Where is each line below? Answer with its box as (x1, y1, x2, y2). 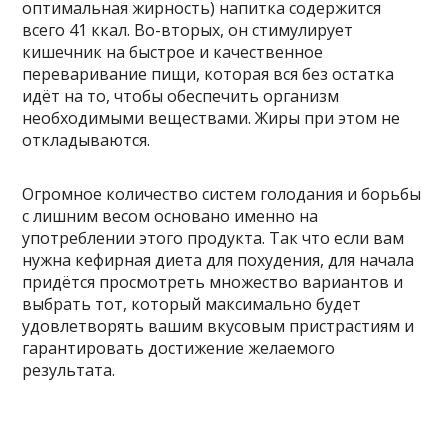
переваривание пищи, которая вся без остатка (22, 62, 395, 85)
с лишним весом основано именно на (22, 204, 319, 227)
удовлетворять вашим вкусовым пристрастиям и (22, 314, 415, 337)
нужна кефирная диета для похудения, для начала (22, 248, 415, 271)
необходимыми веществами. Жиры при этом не (22, 106, 401, 129)
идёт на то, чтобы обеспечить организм (22, 84, 340, 107)
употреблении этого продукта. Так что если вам (22, 226, 405, 249)
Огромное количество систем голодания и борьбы (22, 182, 422, 205)
